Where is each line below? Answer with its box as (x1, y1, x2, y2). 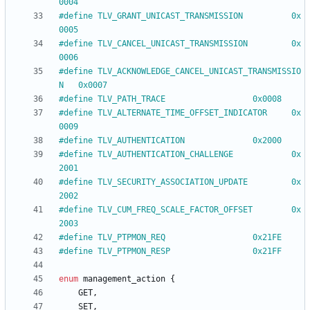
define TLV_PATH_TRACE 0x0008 (253, 94, 282, 104)
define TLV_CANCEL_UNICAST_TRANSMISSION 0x (64, 39, 248, 49)
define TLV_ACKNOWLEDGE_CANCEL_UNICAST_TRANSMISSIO (64, 66, 301, 77)
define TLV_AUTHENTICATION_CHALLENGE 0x (64, 149, 233, 160)
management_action (83, 274, 165, 284)
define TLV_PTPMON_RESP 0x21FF (253, 246, 282, 257)
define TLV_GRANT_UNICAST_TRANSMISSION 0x (64, 11, 243, 21)
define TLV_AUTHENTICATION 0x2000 (253, 136, 282, 146)
